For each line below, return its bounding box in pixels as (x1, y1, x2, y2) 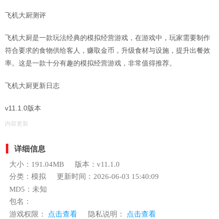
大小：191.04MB (9, 160, 64, 169)
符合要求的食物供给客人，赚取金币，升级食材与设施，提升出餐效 (5, 46, 210, 55)
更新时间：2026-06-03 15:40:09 (57, 173, 159, 181)
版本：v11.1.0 (75, 160, 120, 169)
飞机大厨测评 (5, 11, 46, 20)
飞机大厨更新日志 (5, 82, 60, 90)
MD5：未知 (9, 185, 47, 193)
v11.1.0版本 (5, 104, 41, 112)
